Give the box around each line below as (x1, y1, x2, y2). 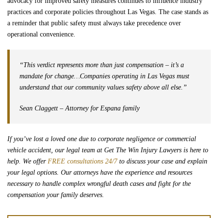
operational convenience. (7, 31, 75, 38)
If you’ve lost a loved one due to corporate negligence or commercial (7, 135, 196, 143)
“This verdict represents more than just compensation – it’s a (19, 61, 184, 69)
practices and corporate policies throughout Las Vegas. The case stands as (7, 8, 208, 16)
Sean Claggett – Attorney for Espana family (19, 105, 140, 112)
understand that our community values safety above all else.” (19, 84, 187, 91)
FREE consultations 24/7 (48, 158, 117, 165)
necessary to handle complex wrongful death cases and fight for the (7, 180, 191, 187)
